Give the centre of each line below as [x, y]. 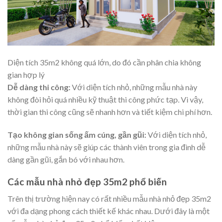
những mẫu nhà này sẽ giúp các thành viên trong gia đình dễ [107, 147]
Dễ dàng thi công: [39, 87]
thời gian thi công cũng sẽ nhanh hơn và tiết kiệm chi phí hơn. [110, 112]
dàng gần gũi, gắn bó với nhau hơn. [66, 159]
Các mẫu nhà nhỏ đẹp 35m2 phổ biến [87, 181]
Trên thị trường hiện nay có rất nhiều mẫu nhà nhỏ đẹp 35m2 [109, 199]
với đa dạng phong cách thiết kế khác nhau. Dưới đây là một [109, 211]
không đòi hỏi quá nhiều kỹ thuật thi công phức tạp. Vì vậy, [105, 100]
